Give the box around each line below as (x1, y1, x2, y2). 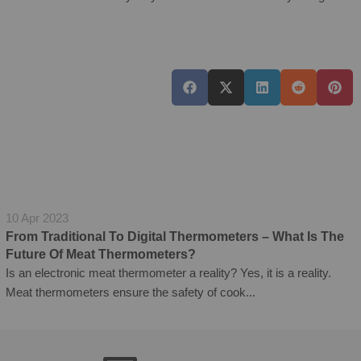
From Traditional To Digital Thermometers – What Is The (5, 229, 344, 243)
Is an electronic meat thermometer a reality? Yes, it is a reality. (5, 265, 331, 280)
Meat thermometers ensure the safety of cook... (5, 284, 255, 299)
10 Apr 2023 (5, 210, 68, 225)
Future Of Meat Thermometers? (5, 247, 196, 261)
